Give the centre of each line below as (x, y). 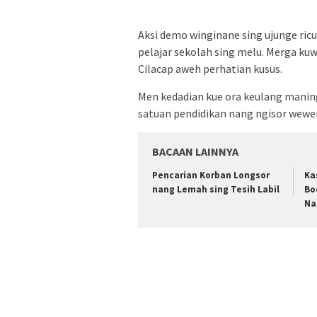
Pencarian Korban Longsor (211, 175)
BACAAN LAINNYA (195, 151)
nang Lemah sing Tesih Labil (216, 189)
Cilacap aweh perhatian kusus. (210, 68)
